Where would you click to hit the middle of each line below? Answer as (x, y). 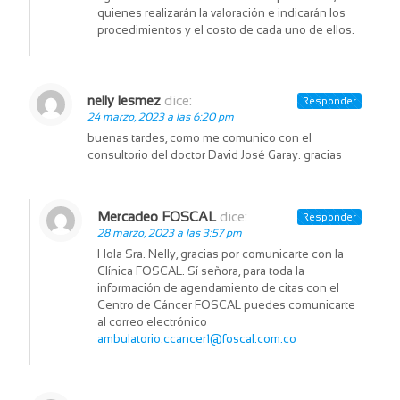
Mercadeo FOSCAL (157, 217)
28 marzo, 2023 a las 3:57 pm (170, 233)
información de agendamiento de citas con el (218, 288)
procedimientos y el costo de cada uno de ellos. (226, 30)
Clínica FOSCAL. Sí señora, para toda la (201, 271)
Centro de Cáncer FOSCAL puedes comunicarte (226, 305)
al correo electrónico (152, 322)
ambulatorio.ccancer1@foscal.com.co (197, 339)
